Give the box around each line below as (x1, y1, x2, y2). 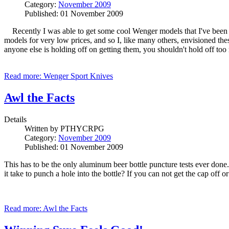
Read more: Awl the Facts (4, 203, 87, 213)
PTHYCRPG (60, 124, 104, 133)
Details (4, 114, 27, 124)
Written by (25, 124, 60, 133)
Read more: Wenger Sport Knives (4, 72, 113, 81)
